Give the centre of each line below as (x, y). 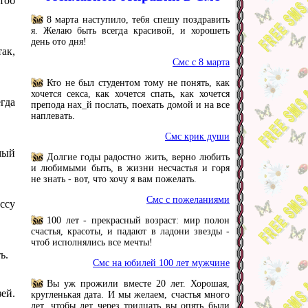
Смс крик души (197, 136)
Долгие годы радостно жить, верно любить (138, 157)
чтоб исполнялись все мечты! (92, 242)
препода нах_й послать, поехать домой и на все (130, 105)
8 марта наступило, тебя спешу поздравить (138, 20)
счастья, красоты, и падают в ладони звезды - (130, 231)
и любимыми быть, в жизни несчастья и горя (130, 168)
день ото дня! (59, 42)
